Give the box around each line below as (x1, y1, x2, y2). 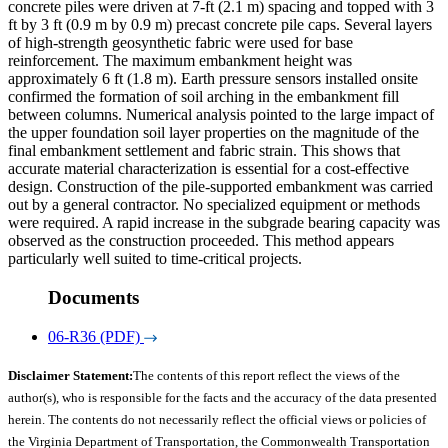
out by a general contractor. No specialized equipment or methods (8, 196, 420, 214)
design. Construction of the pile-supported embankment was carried (8, 178, 433, 196)
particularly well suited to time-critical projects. (8, 250, 302, 268)
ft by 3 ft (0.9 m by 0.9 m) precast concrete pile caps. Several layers (8, 16, 432, 34)
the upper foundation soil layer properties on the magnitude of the (8, 124, 419, 142)
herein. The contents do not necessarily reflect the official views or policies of (8, 412, 426, 428)
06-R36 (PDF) (48, 327, 140, 345)
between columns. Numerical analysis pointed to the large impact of (8, 106, 434, 124)
